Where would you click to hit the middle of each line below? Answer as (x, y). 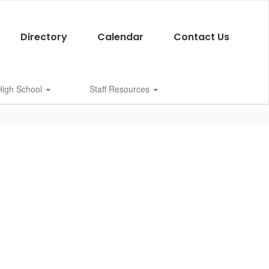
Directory (44, 37)
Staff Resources (121, 89)
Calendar (120, 37)
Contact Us (201, 37)
